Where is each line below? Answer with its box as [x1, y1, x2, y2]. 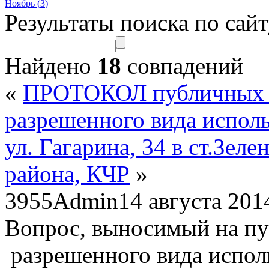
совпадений [121, 52, 243, 79]
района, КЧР [5, 160, 130, 187]
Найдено [5, 52, 97, 79]
